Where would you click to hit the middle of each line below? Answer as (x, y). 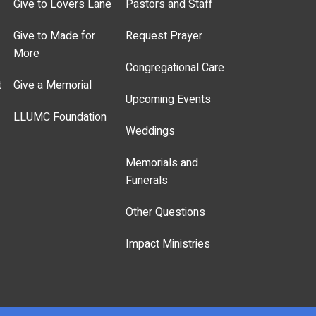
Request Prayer (164, 36)
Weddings (151, 132)
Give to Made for (55, 36)
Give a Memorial (53, 86)
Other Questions (166, 213)
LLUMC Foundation (60, 117)
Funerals (147, 181)
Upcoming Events (169, 100)
